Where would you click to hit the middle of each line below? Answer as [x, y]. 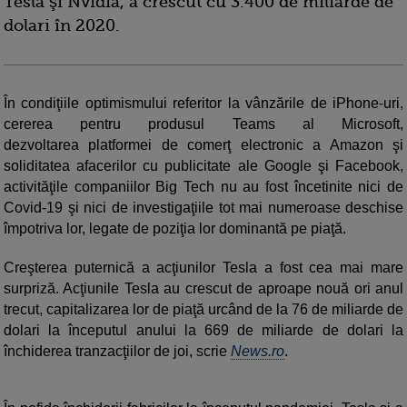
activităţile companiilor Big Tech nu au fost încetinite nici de [203, 187]
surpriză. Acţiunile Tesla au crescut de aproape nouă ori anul [203, 289]
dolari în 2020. [62, 26]
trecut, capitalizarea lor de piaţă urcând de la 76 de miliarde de [203, 310]
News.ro [258, 352]
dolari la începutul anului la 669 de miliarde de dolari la [203, 331]
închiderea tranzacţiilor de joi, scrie [117, 352]
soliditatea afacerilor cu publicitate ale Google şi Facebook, [203, 166]
